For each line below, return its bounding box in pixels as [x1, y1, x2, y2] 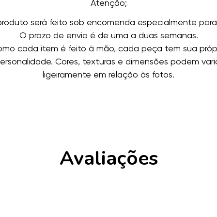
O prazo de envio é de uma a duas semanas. [19, 30, 198, 40]
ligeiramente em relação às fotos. [43, 69, 174, 79]
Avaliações [59, 145, 158, 171]
